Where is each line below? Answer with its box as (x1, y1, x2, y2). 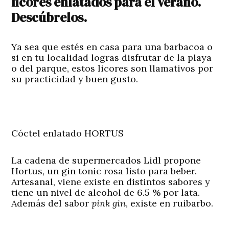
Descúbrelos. (11, 9, 87, 27)
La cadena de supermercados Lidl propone (11, 154, 201, 167)
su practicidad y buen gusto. (11, 73, 139, 85)
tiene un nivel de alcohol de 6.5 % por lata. (11, 187, 200, 199)
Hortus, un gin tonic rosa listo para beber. (11, 165, 197, 177)
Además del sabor (11, 197, 92, 210)
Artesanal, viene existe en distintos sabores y (11, 176, 211, 188)
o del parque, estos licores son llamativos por (11, 62, 214, 75)
